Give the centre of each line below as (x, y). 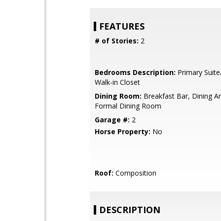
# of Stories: (117, 41)
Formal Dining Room (128, 106)
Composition (135, 173)
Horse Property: (123, 131)
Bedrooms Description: (135, 72)
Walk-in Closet (117, 82)
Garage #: (112, 120)
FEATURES (122, 26)
